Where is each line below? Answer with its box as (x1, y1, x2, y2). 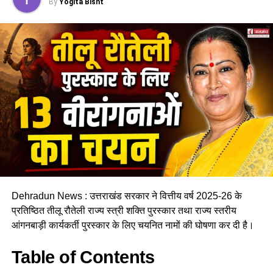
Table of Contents (11, 247, 155, 267)
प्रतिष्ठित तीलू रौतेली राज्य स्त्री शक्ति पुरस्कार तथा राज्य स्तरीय (11, 205, 236, 216)
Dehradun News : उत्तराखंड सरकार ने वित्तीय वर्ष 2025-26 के (11, 190, 242, 201)
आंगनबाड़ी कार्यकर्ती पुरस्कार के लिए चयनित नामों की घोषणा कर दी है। (11, 219, 254, 230)
